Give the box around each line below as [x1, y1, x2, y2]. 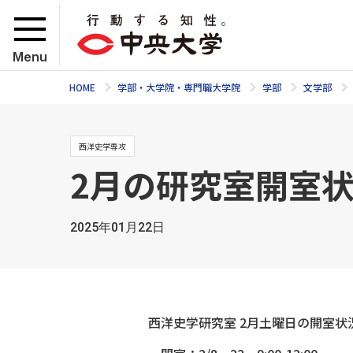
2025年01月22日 [69, 220, 165, 235]
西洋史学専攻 [78, 140, 126, 152]
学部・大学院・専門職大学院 [117, 80, 240, 94]
